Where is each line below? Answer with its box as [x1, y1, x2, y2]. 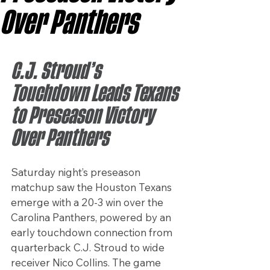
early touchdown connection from [11, 226, 175, 239]
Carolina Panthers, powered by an [11, 211, 174, 224]
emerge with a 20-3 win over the [11, 196, 166, 209]
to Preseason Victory [11, 106, 157, 126]
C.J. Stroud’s [11, 61, 104, 81]
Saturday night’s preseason [11, 166, 143, 179]
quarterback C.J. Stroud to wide [11, 241, 167, 254]
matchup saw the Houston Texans [11, 181, 174, 194]
